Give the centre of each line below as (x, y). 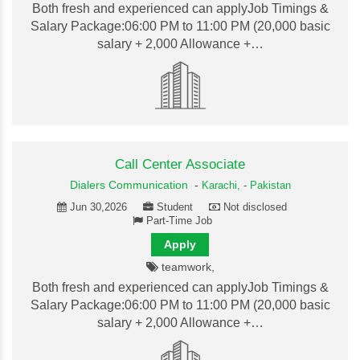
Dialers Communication (129, 185)
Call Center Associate (180, 164)
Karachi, (222, 186)
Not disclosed (255, 207)
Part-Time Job (179, 221)
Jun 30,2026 (98, 207)
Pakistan (270, 186)
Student (175, 207)
